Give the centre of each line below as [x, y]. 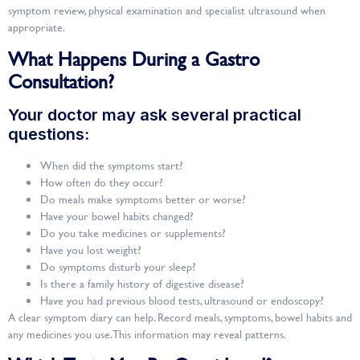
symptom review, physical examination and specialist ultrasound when [167, 10]
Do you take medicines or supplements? [133, 232]
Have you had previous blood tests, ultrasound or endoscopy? [182, 300]
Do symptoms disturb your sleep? [118, 266]
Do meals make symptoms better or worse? [143, 198]
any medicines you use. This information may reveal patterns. [147, 333]
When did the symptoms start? [112, 165]
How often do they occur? [102, 182]
